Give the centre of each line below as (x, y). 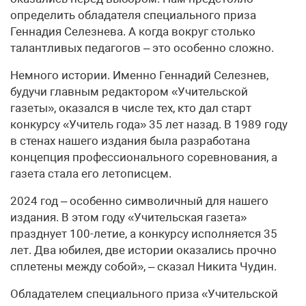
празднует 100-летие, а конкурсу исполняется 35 (144, 234)
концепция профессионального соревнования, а (144, 157)
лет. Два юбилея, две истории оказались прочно (143, 250)
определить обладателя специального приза (133, 15)
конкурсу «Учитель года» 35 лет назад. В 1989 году (149, 125)
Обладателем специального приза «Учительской (144, 294)
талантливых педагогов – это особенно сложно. (142, 48)
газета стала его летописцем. (91, 174)
